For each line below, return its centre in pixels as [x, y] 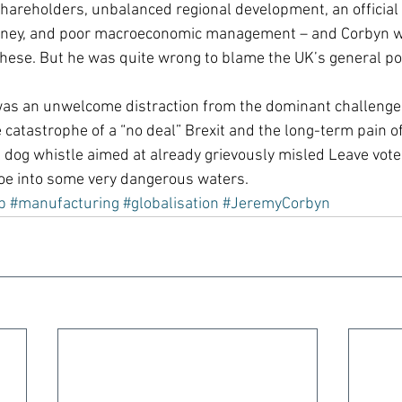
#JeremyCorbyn [276, 204]
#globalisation [171, 204]
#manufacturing [65, 204]
